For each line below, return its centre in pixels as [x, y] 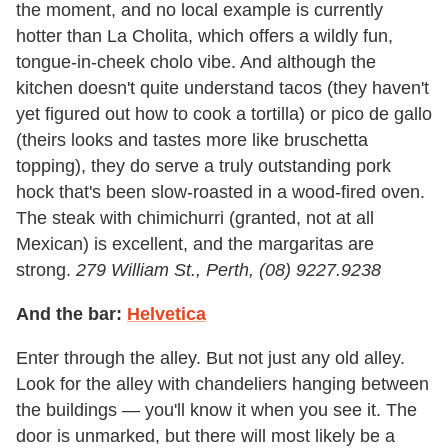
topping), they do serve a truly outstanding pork [203, 165]
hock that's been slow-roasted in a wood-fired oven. [220, 191]
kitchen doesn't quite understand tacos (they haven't [222, 87]
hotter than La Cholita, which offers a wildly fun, [204, 35]
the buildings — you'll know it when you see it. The [216, 409]
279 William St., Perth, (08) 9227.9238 [228, 269]
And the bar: [69, 313]
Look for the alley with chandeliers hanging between [222, 383]
